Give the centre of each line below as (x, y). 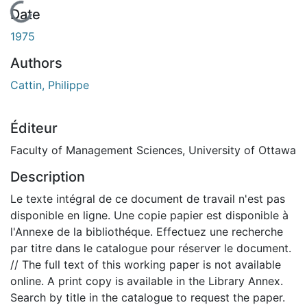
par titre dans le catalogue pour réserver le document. (151, 248)
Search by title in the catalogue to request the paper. (148, 297)
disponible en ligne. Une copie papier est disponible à (149, 215)
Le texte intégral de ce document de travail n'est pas (148, 198)
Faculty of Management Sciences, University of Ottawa (153, 150)
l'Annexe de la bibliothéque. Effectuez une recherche (147, 231)
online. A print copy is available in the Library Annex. (147, 281)
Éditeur (34, 128)
